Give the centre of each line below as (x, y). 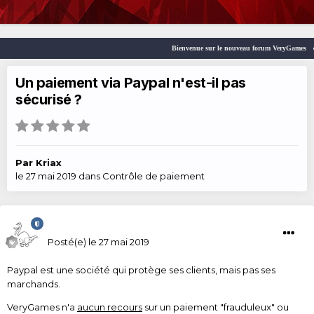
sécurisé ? (49, 100)
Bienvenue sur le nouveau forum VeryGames (233, 48)
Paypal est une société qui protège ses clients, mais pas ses (141, 270)
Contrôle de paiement (153, 176)
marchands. (34, 284)
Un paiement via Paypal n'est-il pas (131, 83)
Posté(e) (68, 242)
